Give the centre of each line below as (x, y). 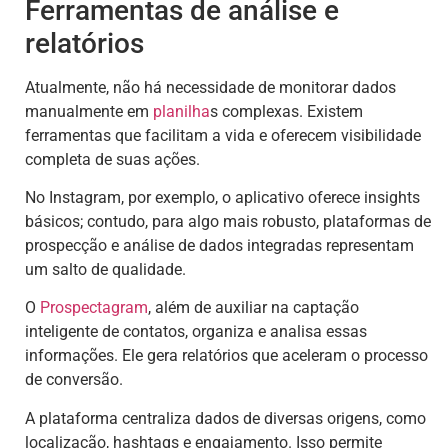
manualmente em (89, 111)
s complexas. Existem (286, 111)
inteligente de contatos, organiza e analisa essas (196, 332)
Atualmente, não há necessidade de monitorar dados (210, 87)
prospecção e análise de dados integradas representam (219, 246)
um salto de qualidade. (105, 270)
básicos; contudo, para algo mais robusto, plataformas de (228, 222)
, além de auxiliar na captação (253, 308)
